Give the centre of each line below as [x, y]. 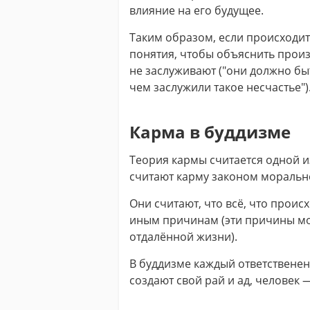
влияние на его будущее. [196, 10]
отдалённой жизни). [183, 237]
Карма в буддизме [210, 132]
